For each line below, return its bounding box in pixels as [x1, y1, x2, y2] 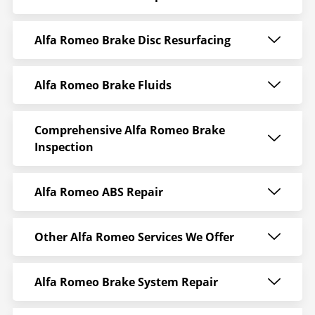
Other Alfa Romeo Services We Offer [34, 229, 234, 245]
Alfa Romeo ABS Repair [34, 184, 163, 200]
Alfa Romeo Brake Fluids [34, 77, 172, 93]
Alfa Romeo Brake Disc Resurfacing [34, 32, 231, 48]
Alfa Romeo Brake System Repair [34, 274, 218, 290]
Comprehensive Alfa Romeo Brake [34, 122, 225, 138]
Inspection [34, 139, 94, 155]
